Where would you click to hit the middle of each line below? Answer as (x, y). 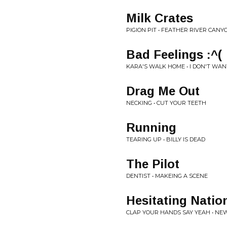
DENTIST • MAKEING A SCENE (167, 176)
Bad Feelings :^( (174, 54)
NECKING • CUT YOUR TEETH (166, 103)
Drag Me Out (163, 91)
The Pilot (153, 164)
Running (151, 127)
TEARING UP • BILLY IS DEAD (166, 139)
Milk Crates (160, 18)
